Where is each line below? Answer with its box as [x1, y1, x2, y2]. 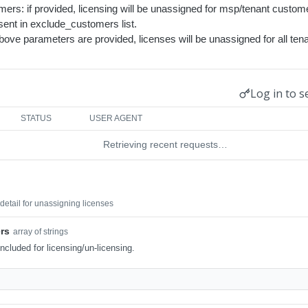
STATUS [21, 113, 52, 123]
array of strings [13, 227, 68, 236]
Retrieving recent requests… [102, 139, 228, 150]
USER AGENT [89, 113, 143, 123]
